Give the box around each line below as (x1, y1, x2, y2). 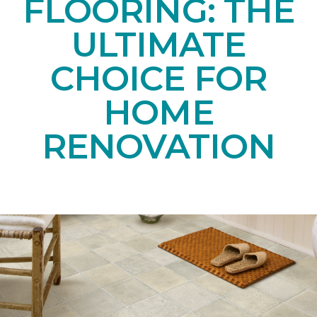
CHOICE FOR (50, 58, 267, 100)
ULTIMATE (71, 24, 246, 66)
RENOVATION (41, 126, 276, 168)
